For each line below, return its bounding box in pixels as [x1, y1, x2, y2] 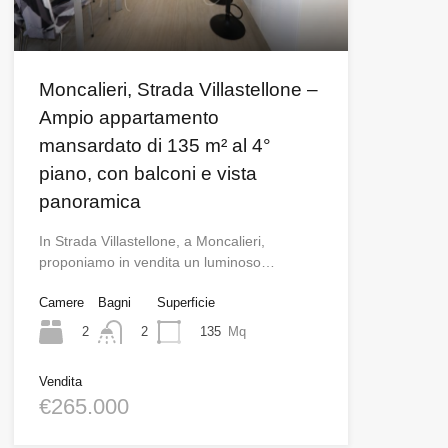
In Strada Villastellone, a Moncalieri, [38, 233, 265, 250]
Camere [38, 295, 84, 311]
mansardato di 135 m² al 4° [38, 135, 271, 157]
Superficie [156, 295, 215, 311]
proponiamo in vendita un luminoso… [38, 254, 275, 271]
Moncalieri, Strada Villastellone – [38, 79, 318, 101]
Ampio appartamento [38, 107, 219, 129]
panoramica [38, 191, 141, 213]
